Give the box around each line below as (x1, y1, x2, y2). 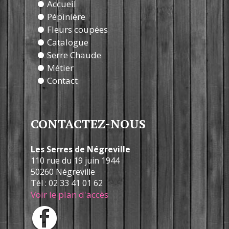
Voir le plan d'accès (31, 188, 108, 200)
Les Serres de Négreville (31, 143, 130, 155)
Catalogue (47, 36, 88, 48)
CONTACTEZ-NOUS (31, 115, 146, 132)
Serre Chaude (47, 49, 101, 61)
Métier (47, 61, 74, 74)
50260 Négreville (31, 166, 95, 177)
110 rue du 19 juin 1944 (31, 154, 120, 166)
